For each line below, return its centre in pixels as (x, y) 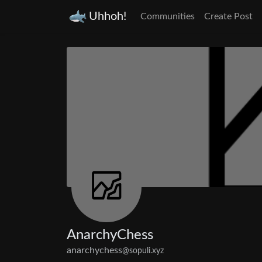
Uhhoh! (108, 16)
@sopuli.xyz (143, 251)
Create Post (228, 16)
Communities (168, 16)
